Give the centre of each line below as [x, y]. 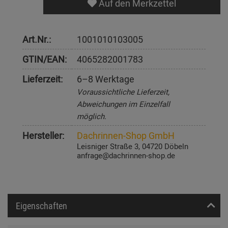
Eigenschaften [41, 206]
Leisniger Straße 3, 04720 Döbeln [133, 146]
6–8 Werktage [106, 79]
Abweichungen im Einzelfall [123, 104]
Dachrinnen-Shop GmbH [126, 136]
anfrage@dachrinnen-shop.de [126, 155]
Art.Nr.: [37, 39]
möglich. [92, 116]
